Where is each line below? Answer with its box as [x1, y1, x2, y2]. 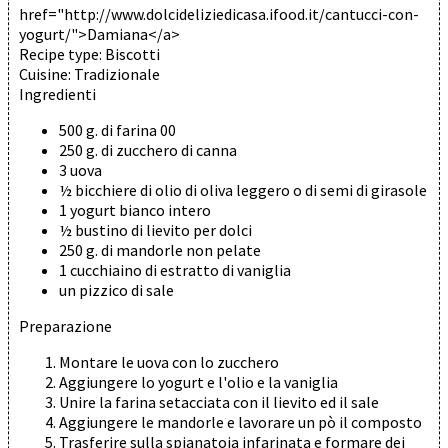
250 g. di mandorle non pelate [59, 239, 261, 260]
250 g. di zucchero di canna [59, 139, 237, 160]
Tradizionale [74, 63, 160, 84]
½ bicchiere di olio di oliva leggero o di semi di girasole [59, 179, 427, 200]
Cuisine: [19, 63, 74, 84]
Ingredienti [19, 83, 96, 104]
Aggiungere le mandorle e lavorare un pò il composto [59, 411, 422, 432]
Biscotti [105, 43, 160, 64]
